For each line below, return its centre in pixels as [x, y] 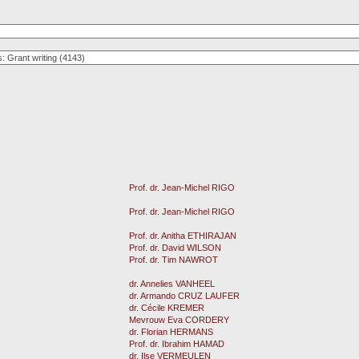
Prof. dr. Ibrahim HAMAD [177, 344]
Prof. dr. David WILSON [175, 248]
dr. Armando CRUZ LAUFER [184, 296]
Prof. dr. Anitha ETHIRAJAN [183, 236]
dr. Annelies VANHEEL [172, 284]
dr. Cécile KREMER [167, 308]
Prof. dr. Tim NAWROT [173, 260]
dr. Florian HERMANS [171, 332]
